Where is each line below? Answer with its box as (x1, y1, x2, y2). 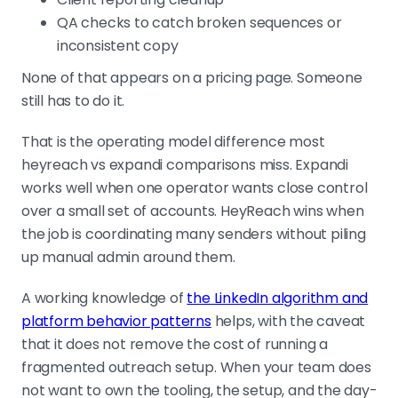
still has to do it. (21, 91, 125, 112)
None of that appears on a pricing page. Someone (21, 68, 362, 89)
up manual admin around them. (21, 247, 235, 268)
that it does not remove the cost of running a (21, 334, 328, 355)
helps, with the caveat (211, 311, 366, 332)
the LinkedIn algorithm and (187, 288, 369, 309)
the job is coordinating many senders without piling (21, 224, 366, 245)
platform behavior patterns (21, 311, 211, 332)
